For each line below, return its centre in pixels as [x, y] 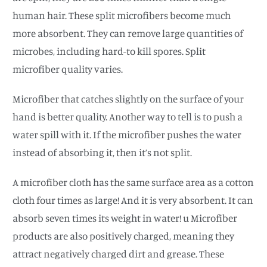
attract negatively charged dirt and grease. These [119, 253]
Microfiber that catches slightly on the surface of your [128, 98]
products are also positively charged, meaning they [124, 235]
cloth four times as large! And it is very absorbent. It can [133, 200]
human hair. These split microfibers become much [122, 15]
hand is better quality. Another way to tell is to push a [128, 116]
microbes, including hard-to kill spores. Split [109, 51]
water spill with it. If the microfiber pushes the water [127, 134]
